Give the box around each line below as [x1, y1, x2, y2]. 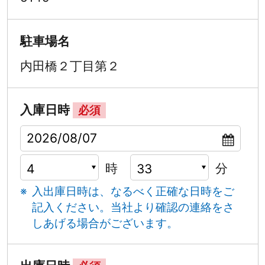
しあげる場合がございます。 [32, 216, 179, 230]
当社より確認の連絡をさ [111, 200, 235, 214]
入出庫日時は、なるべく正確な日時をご [32, 184, 235, 198]
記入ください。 [32, 200, 111, 214]
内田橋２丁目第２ [20, 58, 119, 73]
